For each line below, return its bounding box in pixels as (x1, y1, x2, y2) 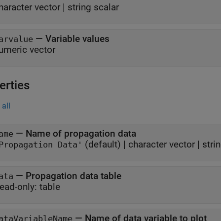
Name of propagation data (26, 128, 136, 139)
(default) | (82, 139, 128, 150)
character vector (128, 139, 195, 150)
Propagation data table (26, 170, 121, 182)
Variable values (45, 33, 110, 44)
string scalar (68, 1, 119, 13)
